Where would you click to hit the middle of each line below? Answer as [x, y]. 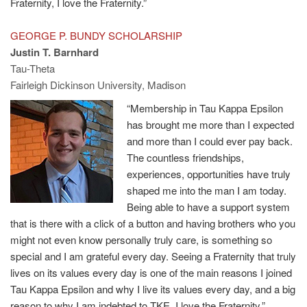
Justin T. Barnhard [54, 52]
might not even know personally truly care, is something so [141, 239]
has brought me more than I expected [210, 124]
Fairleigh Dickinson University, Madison [98, 84]
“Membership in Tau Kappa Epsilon [205, 108]
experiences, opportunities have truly [209, 173]
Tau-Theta [33, 68]
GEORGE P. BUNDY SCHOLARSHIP [96, 35]
